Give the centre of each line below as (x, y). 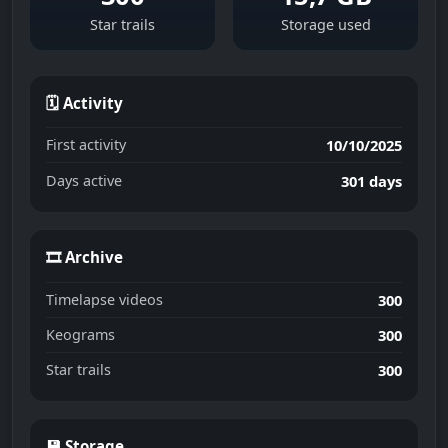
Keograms (80, 334)
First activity (86, 145)
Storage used (325, 24)
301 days (371, 180)
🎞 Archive (84, 256)
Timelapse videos (104, 299)
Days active (84, 180)
